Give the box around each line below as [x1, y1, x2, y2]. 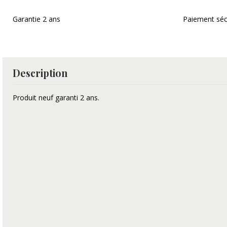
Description [13, 66, 67, 80]
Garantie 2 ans [13, 14, 60, 24]
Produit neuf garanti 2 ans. [13, 92, 99, 102]
